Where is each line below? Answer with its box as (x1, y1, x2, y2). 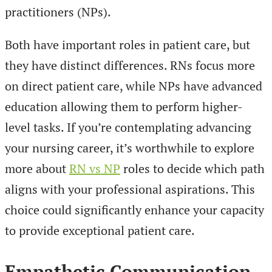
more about (5, 160, 69, 177)
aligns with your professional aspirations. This (5, 181, 255, 198)
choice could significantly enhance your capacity (5, 202, 264, 219)
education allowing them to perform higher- (5, 98, 243, 115)
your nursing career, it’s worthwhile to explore (5, 140, 254, 157)
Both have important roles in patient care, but (5, 36, 250, 53)
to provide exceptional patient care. (5, 222, 195, 239)
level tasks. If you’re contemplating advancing (5, 119, 251, 136)
